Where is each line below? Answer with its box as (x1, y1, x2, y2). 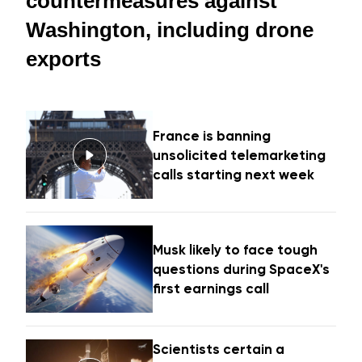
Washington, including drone (26, 18, 314, 43)
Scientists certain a (153, 341, 285, 358)
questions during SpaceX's (153, 261, 330, 278)
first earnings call (153, 280, 270, 297)
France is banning (153, 127, 271, 144)
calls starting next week (153, 166, 315, 183)
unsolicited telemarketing (153, 146, 326, 163)
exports (26, 47, 101, 72)
